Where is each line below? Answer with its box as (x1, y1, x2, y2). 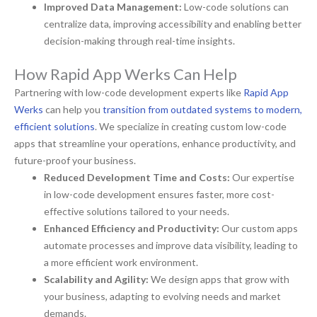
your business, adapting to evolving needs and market (44, 290, 281, 303)
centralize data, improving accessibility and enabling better (44, 18, 301, 30)
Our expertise (230, 171, 294, 184)
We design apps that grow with (151, 273, 289, 286)
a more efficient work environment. (44, 256, 198, 269)
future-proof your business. (14, 154, 136, 167)
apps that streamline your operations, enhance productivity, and (14, 137, 296, 150)
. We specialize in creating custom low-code (95, 120, 287, 133)
